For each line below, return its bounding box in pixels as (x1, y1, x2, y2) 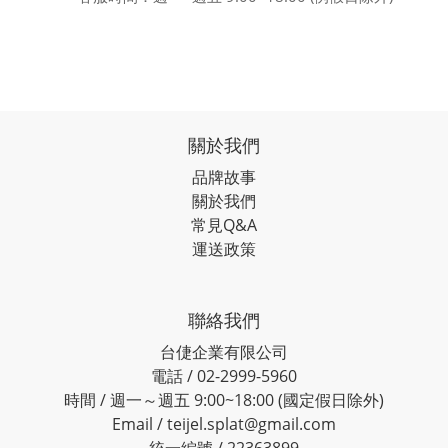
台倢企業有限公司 (160, 341, 288, 363)
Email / (112, 413, 167, 435)
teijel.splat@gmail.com (167, 413, 336, 435)
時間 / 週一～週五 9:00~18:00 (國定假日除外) (64, 389, 384, 411)
